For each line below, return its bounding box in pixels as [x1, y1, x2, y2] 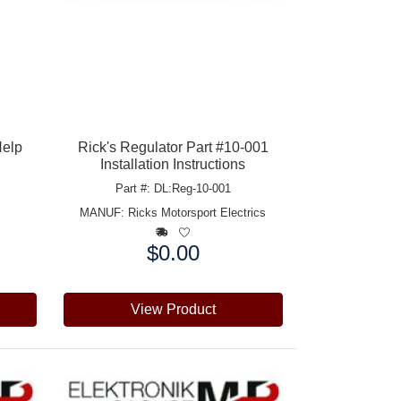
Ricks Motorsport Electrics [128, 205, 267, 219]
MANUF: [80, 205, 129, 219]
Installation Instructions [100, 156, 246, 172]
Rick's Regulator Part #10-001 [77, 139, 269, 155]
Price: [62, 243, 99, 260]
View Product [130, 301, 216, 317]
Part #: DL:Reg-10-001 [115, 181, 231, 195]
